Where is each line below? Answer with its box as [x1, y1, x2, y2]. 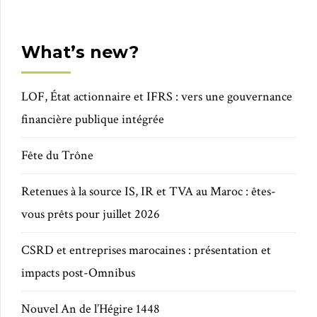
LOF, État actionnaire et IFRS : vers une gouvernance [21, 88, 292, 105]
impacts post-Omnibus [21, 265, 135, 282]
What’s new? [21, 41, 139, 62]
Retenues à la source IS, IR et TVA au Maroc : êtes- [21, 183, 276, 200]
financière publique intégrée [21, 111, 164, 128]
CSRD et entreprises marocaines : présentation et [21, 242, 271, 259]
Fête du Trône [21, 147, 93, 164]
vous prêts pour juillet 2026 [21, 206, 160, 223]
